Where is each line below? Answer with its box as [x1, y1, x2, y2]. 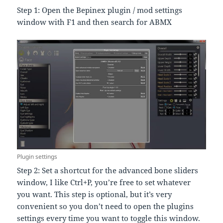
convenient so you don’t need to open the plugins [17, 201, 194, 212]
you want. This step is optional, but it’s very [17, 189, 172, 200]
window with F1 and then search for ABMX [17, 17, 172, 27]
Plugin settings [17, 152, 58, 161]
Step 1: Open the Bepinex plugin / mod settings [17, 5, 183, 15]
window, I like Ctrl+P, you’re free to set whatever [17, 177, 191, 188]
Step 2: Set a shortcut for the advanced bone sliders [17, 165, 199, 176]
